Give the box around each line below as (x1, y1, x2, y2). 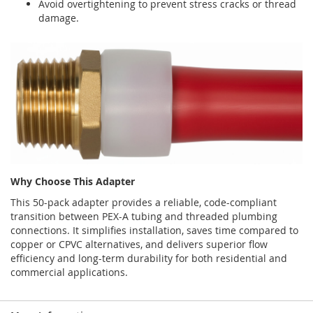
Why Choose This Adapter (10, 174, 135, 188)
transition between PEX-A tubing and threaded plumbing (10, 209, 277, 223)
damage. (38, 11, 79, 25)
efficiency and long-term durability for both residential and (10, 251, 287, 265)
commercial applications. (10, 265, 128, 279)
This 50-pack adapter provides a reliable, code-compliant (10, 195, 277, 209)
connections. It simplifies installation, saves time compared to (10, 223, 298, 237)
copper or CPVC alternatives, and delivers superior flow (10, 237, 268, 251)
